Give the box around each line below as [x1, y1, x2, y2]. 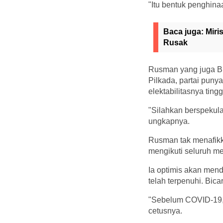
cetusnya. [148, 206, 182, 215]
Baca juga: [163, 27, 206, 36]
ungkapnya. [148, 116, 190, 125]
